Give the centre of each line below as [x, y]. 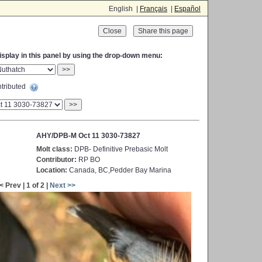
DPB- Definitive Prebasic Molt [120, 149]
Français [154, 9]
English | [124, 9]
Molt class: [54, 149]
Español [187, 9]
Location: [52, 170]
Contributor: [56, 160]
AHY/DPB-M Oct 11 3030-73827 [88, 136]
